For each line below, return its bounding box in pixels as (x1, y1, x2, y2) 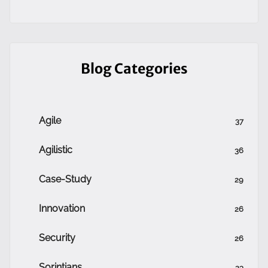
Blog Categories (80, 60, 188, 77)
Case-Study (39, 173, 92, 185)
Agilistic (39, 144, 72, 156)
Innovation (39, 203, 85, 214)
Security (39, 232, 75, 243)
